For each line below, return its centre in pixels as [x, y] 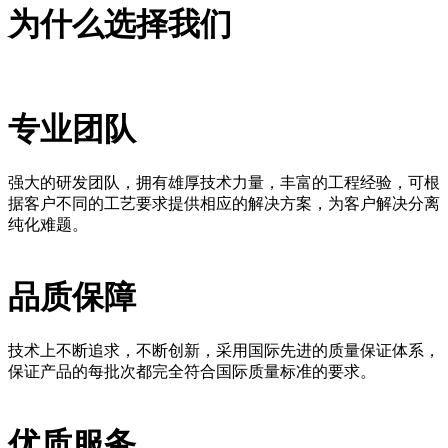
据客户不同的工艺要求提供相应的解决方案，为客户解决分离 [224, 204]
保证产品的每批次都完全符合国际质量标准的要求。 [192, 372]
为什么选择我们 [120, 24]
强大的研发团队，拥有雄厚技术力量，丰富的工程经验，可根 [224, 183]
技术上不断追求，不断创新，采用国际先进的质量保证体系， [224, 351]
